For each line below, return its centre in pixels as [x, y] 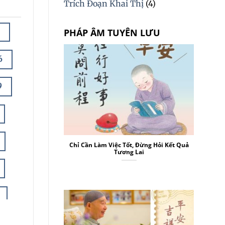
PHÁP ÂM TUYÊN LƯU [112, 32]
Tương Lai [129, 152]
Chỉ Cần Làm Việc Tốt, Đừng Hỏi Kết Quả [129, 145]
